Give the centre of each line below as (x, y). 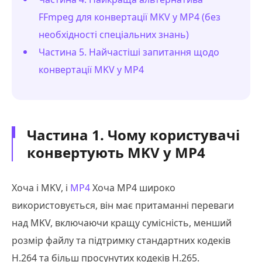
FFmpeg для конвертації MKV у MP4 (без (130, 17)
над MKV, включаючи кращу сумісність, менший (122, 223)
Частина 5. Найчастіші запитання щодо (129, 52)
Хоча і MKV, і (41, 187)
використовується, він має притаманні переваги (123, 205)
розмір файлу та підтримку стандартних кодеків (121, 240)
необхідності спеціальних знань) (114, 34)
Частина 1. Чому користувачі (133, 135)
